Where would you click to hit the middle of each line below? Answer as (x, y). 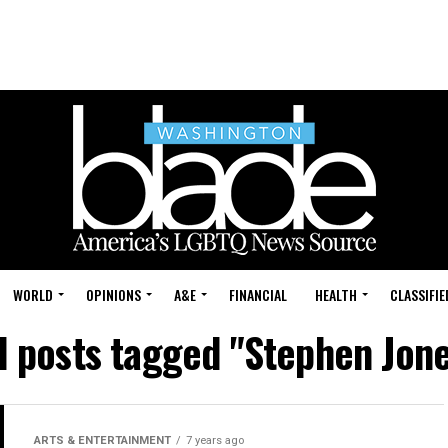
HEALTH (336, 294)
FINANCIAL (258, 294)
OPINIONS (113, 294)
